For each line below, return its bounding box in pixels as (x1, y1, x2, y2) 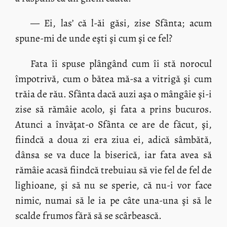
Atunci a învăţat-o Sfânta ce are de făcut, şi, (15, 118, 212, 132)
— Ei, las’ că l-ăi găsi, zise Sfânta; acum (30, 16, 212, 30)
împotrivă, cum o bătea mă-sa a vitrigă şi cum (15, 72, 212, 86)
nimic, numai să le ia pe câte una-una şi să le (15, 194, 212, 208)
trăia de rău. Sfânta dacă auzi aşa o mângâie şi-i (15, 87, 212, 101)
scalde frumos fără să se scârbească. (15, 209, 162, 223)
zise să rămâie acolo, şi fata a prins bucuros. (15, 102, 212, 117)
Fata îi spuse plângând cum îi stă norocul (30, 57, 212, 71)
